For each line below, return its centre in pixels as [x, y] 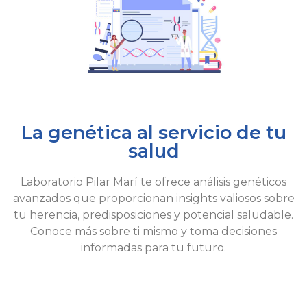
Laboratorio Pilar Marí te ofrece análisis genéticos [153, 182]
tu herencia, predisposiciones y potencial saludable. [153, 215]
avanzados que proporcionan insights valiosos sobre [153, 199]
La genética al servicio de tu [153, 133]
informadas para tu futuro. [153, 248]
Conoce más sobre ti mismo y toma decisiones [153, 232]
